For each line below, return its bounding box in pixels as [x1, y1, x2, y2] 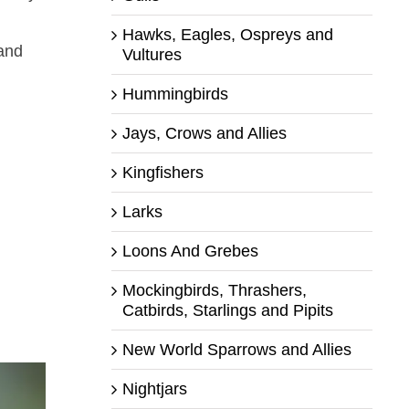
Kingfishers [121, 163, 204, 182]
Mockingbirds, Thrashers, [121, 280, 307, 299]
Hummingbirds [121, 84, 228, 103]
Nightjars [121, 379, 187, 398]
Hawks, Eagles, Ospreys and [121, 25, 333, 44]
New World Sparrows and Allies [121, 340, 351, 359]
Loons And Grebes [121, 241, 258, 260]
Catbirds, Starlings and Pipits [121, 300, 333, 320]
